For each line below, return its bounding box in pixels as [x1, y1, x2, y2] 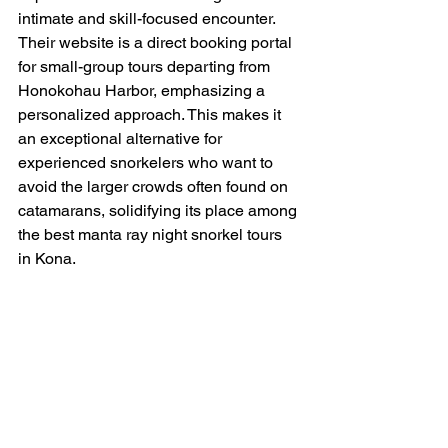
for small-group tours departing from [18, 57, 274, 77]
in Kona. [18, 249, 76, 269]
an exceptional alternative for [18, 129, 226, 149]
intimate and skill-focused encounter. [18, 9, 279, 29]
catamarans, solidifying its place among [18, 201, 301, 221]
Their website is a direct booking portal [18, 33, 296, 53]
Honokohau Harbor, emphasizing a [18, 81, 269, 101]
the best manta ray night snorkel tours [18, 225, 286, 245]
